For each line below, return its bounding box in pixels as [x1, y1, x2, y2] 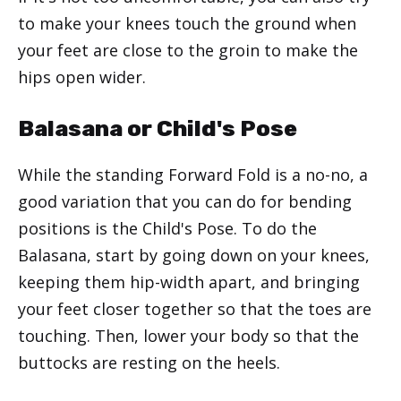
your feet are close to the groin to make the [18, 39, 358, 62]
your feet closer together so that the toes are [18, 298, 371, 320]
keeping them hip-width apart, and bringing [18, 271, 360, 294]
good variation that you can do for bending [18, 191, 352, 213]
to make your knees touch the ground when [18, 13, 356, 35]
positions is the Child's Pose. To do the [18, 218, 317, 240]
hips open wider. [18, 66, 146, 89]
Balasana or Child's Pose [18, 115, 297, 142]
